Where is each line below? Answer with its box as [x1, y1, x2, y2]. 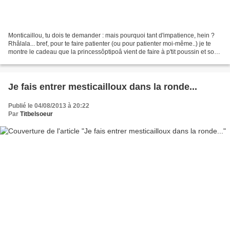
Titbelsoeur [20, 110, 53, 118]
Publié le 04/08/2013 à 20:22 [8, 102, 89, 110]
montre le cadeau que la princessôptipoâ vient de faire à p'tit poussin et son [8, 48, 218, 56]
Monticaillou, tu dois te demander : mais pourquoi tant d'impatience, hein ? [8, 32, 215, 40]
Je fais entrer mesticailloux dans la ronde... [8, 82, 197, 92]
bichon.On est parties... [8, 56, 72, 64]
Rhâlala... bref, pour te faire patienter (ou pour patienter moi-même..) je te [8, 40, 211, 48]
